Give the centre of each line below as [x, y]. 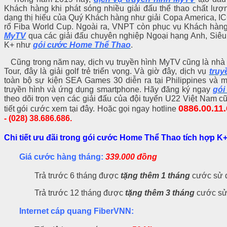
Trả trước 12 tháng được [80, 193]
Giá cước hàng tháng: [61, 157]
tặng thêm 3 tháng [160, 193]
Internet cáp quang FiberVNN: [77, 211]
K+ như [18, 45]
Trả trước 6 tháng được [78, 175]
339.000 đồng [131, 157]
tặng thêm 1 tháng [155, 175]
